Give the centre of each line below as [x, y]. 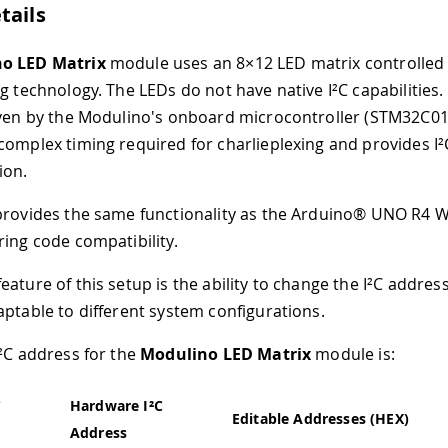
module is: [353, 353]
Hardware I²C [116, 405]
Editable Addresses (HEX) [320, 418]
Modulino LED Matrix [226, 353]
